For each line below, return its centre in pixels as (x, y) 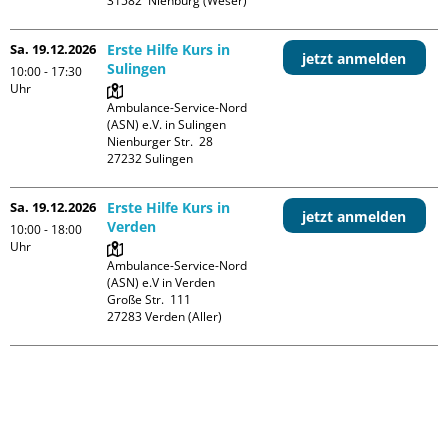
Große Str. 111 (149, 299)
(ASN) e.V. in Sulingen (167, 124)
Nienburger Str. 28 (160, 141)
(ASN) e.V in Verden (161, 282)
